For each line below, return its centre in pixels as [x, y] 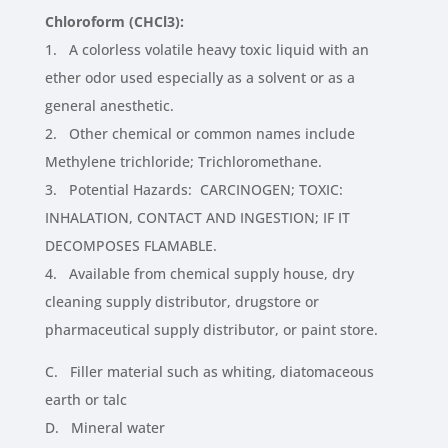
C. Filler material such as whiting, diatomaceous [209, 372]
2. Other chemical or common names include [199, 134]
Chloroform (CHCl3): [114, 22]
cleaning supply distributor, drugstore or [181, 302]
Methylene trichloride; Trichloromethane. [183, 162]
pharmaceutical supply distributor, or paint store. [211, 330]
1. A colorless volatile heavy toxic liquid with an [206, 50]
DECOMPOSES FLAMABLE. [130, 246]
